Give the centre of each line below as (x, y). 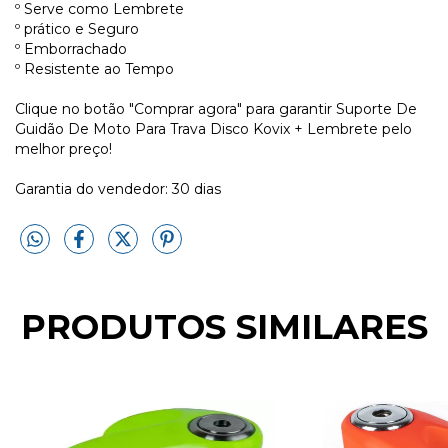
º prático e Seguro (77, 29)
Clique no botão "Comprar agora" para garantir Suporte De (216, 109)
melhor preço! (63, 149)
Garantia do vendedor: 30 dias (118, 189)
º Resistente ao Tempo (94, 69)
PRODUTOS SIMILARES (224, 327)
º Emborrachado (71, 49)
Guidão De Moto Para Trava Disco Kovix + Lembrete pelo (213, 129)
